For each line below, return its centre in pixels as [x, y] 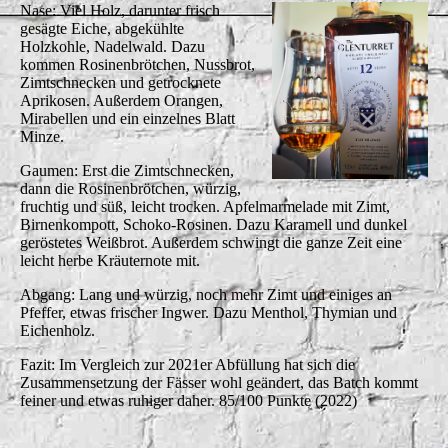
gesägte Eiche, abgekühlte [102, 28]
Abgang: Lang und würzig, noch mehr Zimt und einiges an [206, 294]
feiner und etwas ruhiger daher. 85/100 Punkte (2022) [188, 400]
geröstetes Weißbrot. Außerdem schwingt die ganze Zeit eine [211, 242]
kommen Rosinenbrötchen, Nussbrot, [137, 64]
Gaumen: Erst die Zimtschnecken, [127, 170]
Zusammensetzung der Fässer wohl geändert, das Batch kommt [219, 382]
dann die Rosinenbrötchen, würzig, [130, 188]
